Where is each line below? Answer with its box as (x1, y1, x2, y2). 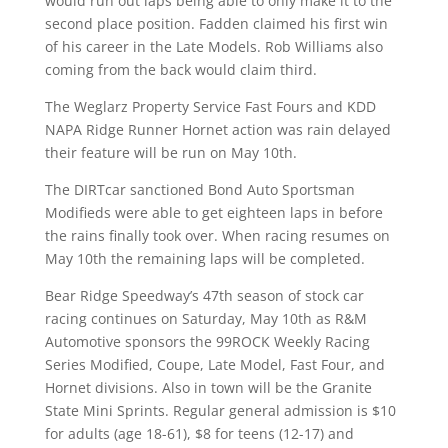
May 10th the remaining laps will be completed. (44, 249, 365, 268)
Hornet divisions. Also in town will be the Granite (44, 378, 372, 397)
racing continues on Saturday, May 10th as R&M (44, 309, 367, 328)
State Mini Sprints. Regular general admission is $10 (44, 401, 396, 420)
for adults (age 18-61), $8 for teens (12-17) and (44, 424, 354, 443)
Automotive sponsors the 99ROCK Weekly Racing (44, 332, 370, 351)
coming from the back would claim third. (44, 60, 317, 79)
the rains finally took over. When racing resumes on (44, 226, 390, 245)
